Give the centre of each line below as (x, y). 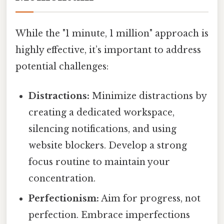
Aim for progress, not (150, 199)
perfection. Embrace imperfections (109, 215)
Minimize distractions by (148, 96)
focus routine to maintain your (99, 162)
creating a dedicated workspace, (102, 113)
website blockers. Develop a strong (108, 146)
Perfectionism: (64, 199)
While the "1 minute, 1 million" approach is (112, 34)
